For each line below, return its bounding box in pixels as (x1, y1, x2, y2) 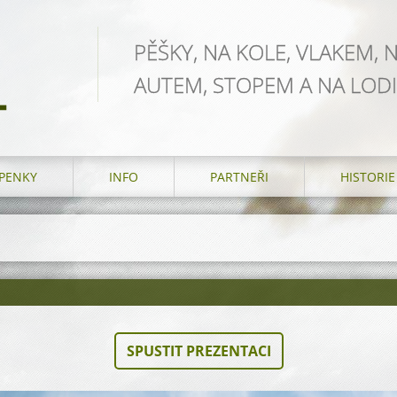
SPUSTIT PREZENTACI (126, 341, 271, 361)
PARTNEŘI (210, 168, 269, 185)
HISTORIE (340, 168, 395, 185)
